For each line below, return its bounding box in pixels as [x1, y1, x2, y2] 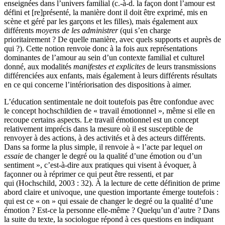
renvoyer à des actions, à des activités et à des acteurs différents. [4, 134, 205, 142]
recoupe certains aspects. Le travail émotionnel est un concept [4, 116, 198, 124]
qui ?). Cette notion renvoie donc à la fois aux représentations [4, 44, 197, 53]
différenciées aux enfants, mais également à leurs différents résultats [4, 71, 217, 80]
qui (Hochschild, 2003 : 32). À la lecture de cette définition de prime [4, 179, 220, 187]
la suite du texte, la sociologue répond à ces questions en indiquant [4, 215, 213, 223]
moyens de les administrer [36, 26, 118, 35]
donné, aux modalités [4, 62, 73, 71]
